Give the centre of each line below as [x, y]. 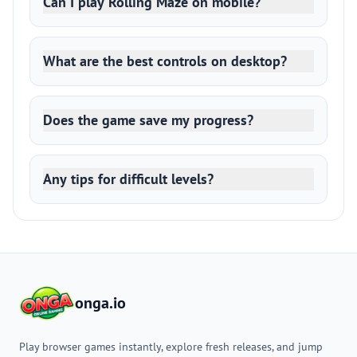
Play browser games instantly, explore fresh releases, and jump [171, 347]
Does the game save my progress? [148, 120]
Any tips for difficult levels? [128, 179]
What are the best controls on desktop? [165, 61]
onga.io [100, 303]
